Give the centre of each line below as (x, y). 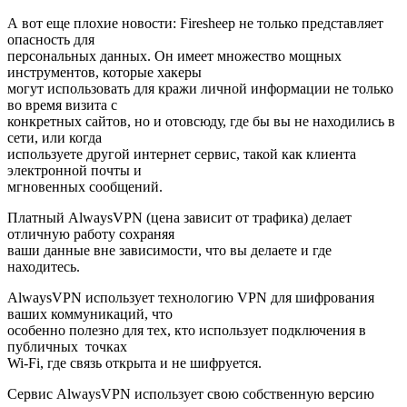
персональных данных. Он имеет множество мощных (174, 56)
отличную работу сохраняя (91, 234)
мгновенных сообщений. (85, 187)
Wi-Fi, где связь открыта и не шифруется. (134, 363)
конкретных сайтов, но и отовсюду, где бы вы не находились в (201, 122)
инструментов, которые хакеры (104, 73)
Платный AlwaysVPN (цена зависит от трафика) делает (179, 218)
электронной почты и (74, 171)
